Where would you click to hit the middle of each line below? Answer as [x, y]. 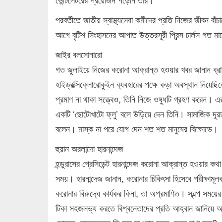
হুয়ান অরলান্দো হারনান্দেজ [89, 148]
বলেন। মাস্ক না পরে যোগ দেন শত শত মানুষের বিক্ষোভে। [137, 128]
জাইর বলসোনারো [79, 54]
